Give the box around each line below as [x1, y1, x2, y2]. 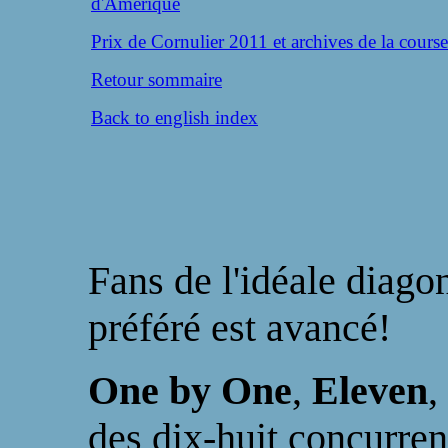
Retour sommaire [91, 69, 222, 90]
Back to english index [91, 107, 258, 128]
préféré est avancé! [88, 305, 391, 350]
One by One [88, 368, 292, 413]
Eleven [312, 368, 428, 413]
